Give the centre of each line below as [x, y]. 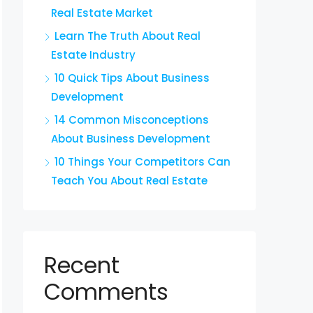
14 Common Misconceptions [132, 120]
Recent [82, 265]
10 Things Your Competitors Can [143, 162]
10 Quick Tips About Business [132, 78]
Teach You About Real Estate [129, 181]
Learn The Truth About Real [128, 36]
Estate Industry [93, 55]
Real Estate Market [102, 13]
